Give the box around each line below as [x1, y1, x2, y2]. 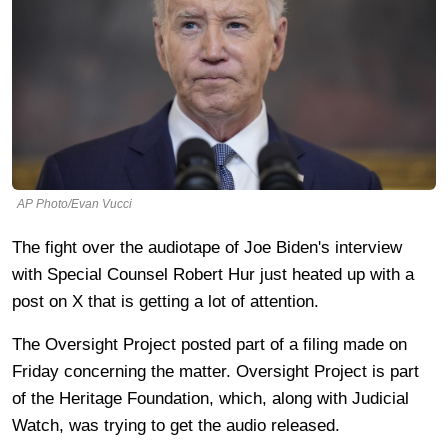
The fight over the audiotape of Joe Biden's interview [12, 237, 402, 257]
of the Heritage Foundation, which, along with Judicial [12, 388, 409, 408]
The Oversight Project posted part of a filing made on [12, 334, 407, 354]
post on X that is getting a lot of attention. [12, 291, 324, 311]
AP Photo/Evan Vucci [17, 196, 132, 211]
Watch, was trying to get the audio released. [12, 415, 345, 435]
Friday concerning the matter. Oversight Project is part [12, 361, 419, 381]
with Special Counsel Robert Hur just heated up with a [12, 264, 414, 284]
